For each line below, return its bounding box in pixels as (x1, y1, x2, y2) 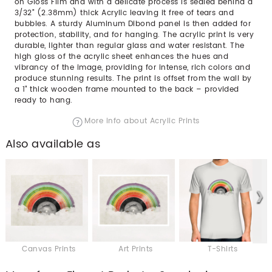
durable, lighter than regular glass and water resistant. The (15, 40, 245, 52)
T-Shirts (207, 243, 238, 255)
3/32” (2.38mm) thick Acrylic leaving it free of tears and (15, 7, 234, 19)
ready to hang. (15, 95, 73, 106)
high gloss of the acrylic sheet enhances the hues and (15, 51, 229, 63)
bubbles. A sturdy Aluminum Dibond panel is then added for (15, 18, 251, 30)
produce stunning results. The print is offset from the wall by (15, 73, 252, 84)
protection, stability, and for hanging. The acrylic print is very (15, 29, 254, 41)
